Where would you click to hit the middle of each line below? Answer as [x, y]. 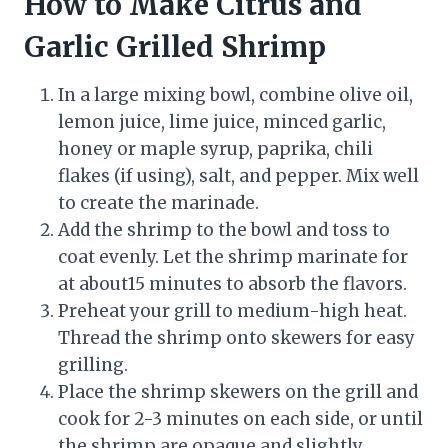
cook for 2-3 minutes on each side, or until [240, 418]
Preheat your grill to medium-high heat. [232, 310]
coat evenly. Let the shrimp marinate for [233, 256]
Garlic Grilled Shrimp [175, 46]
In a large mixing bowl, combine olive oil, [235, 94]
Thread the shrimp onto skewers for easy [236, 337]
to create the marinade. [158, 202]
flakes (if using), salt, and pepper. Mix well [238, 175]
